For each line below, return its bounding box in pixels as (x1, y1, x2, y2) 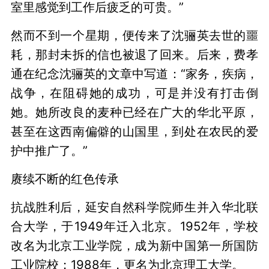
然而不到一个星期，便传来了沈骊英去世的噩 (10, 28, 259, 43)
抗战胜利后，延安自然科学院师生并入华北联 (10, 199, 259, 215)
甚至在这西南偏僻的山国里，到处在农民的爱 (10, 124, 259, 139)
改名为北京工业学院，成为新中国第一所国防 (10, 238, 259, 253)
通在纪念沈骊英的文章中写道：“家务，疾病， (10, 66, 259, 82)
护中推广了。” (10, 143, 88, 159)
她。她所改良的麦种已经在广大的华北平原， (10, 104, 259, 120)
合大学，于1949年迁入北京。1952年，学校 (10, 219, 259, 234)
